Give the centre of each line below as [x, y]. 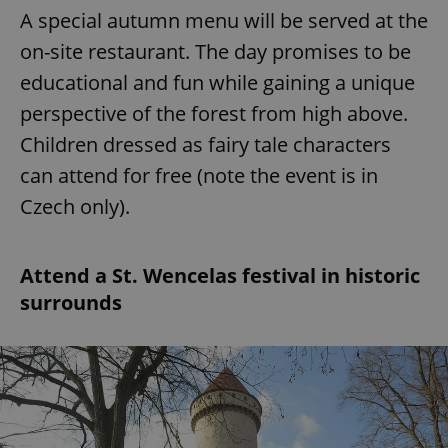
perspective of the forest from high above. [214, 113]
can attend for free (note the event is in [199, 175]
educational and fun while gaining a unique [217, 82]
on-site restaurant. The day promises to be [215, 51]
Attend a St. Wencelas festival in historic [220, 275]
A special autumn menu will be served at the [224, 20]
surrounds [71, 302]
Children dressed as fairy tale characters [205, 144]
